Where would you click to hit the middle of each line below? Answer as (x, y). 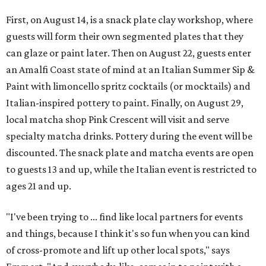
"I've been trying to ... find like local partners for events (124, 217)
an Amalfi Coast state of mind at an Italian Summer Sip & (130, 69)
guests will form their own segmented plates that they (125, 36)
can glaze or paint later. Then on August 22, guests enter (129, 53)
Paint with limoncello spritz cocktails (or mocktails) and (128, 86)
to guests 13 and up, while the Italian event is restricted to (131, 169)
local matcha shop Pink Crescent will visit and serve (118, 119)
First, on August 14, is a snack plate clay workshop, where (129, 20)
